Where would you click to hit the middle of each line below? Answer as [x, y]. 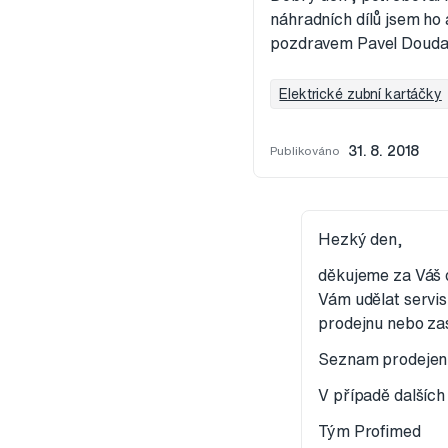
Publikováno [305, 151]
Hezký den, [360, 239]
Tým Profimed [369, 431]
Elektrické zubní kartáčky [360, 94]
